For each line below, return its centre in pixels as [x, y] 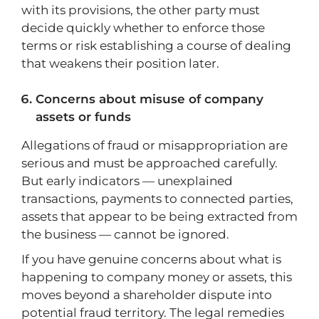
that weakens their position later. [120, 63]
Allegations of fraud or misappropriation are [155, 145]
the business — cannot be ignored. [125, 234]
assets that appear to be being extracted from [159, 216]
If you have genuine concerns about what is [151, 259]
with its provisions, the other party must [141, 10]
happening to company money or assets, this [157, 277]
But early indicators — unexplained [127, 181]
